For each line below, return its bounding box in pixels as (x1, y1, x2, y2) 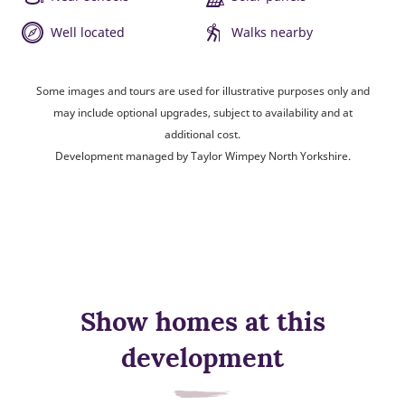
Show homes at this (80, 305, 325, 338)
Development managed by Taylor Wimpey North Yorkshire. (54, 148, 351, 163)
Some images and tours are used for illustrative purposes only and (35, 83, 370, 98)
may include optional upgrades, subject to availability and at (52, 105, 353, 119)
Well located (51, 24, 125, 41)
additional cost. (165, 127, 240, 141)
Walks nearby (231, 24, 313, 41)
